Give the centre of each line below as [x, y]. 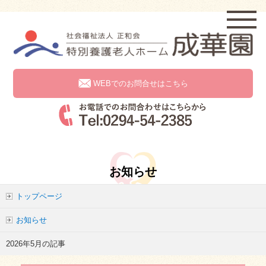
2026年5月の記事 [36, 243]
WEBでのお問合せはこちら [140, 84]
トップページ [39, 196]
